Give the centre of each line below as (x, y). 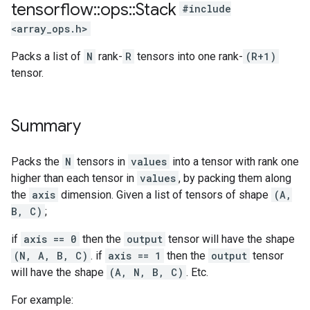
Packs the (37, 162)
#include (207, 9)
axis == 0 (50, 239)
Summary (46, 126)
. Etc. (197, 272)
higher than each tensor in (74, 178)
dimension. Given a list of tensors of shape (165, 195)
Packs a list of (47, 56)
